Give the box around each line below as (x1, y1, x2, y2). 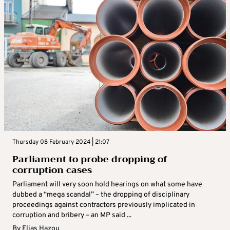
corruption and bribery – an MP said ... (12, 211, 131, 220)
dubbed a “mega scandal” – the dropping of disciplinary (12, 190, 189, 200)
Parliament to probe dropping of (12, 151, 167, 168)
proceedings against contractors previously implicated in (12, 201, 195, 210)
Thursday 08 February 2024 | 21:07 (12, 138, 109, 147)
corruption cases (12, 162, 92, 179)
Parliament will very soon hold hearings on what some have (12, 180, 202, 189)
